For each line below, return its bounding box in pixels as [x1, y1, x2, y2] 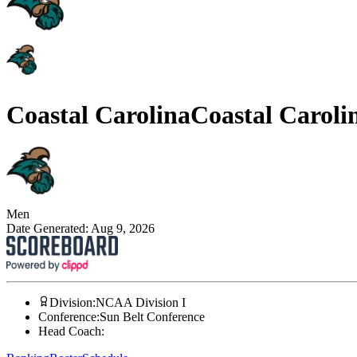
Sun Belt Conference [100, 310, 205, 324]
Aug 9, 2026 [91, 222, 155, 236]
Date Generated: [6, 222, 91, 236]
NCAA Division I [96, 296, 186, 310]
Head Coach [38, 324, 101, 339]
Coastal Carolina [6, 100, 190, 129]
